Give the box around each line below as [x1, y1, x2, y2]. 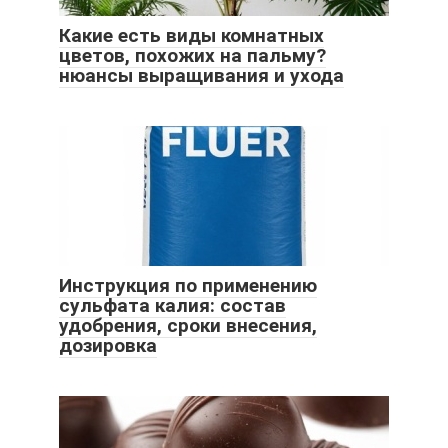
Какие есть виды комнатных [59, 24, 324, 48]
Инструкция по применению [59, 274, 317, 298]
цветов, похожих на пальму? [59, 44, 326, 68]
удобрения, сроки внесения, [59, 314, 317, 338]
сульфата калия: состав [59, 294, 286, 318]
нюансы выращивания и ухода [59, 64, 344, 88]
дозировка [59, 334, 157, 358]
